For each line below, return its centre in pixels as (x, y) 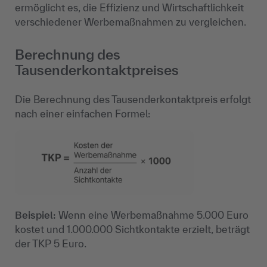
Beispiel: (35, 215)
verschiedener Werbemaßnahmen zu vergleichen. (131, 21)
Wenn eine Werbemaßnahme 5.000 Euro (152, 215)
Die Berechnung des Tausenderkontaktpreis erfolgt (133, 99)
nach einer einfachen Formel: (83, 113)
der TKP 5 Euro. (51, 243)
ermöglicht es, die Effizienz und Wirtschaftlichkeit (129, 7)
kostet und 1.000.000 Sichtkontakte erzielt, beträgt (132, 229)
